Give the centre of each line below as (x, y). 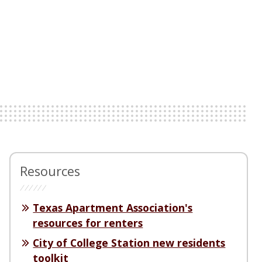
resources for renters (88, 223)
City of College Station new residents (129, 243)
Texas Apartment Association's (113, 208)
